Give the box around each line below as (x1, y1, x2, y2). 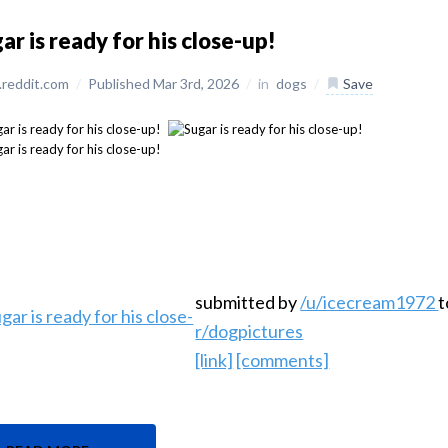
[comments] (236, 349, 330, 372)
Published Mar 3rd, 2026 (88, 75, 243, 92)
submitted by (195, 291, 301, 314)
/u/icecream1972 (300, 291, 439, 314)
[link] (195, 349, 234, 372)
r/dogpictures (195, 320, 304, 343)
